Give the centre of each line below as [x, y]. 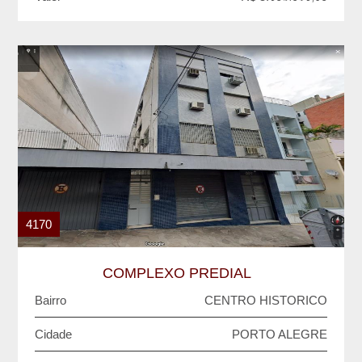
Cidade [53, 334]
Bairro [50, 300]
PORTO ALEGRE [280, 334]
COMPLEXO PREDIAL [181, 273]
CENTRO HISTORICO [266, 300]
